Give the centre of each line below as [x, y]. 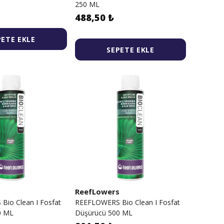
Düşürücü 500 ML [104, 213]
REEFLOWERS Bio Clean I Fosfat [127, 202]
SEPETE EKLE [130, 49]
